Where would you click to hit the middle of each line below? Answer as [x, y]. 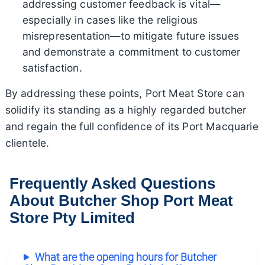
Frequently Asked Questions [112, 184]
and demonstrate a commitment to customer [131, 52]
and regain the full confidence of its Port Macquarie [132, 127]
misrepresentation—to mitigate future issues [131, 36]
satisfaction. [52, 68]
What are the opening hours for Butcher [125, 257]
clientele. [27, 143]
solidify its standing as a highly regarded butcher [126, 110]
